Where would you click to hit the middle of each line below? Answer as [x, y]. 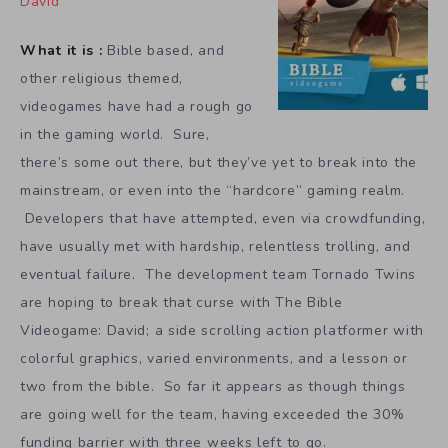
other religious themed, [102, 78]
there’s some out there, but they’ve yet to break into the [218, 162]
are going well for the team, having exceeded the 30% [212, 414]
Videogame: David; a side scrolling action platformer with [222, 330]
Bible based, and [163, 50]
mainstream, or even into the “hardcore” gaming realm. [213, 190]
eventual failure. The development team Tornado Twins [218, 274]
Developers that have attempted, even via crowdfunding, [223, 218]
